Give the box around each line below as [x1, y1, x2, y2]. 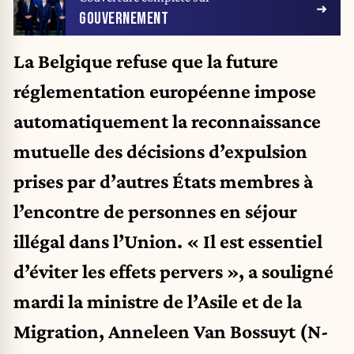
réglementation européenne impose [13, 80, 316, 103]
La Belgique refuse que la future [13, 50, 278, 73]
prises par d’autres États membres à [13, 170, 313, 193]
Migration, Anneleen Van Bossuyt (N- [13, 320, 329, 343]
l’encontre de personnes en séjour [13, 200, 297, 223]
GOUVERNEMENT [79, 9, 169, 29]
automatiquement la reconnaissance [13, 110, 321, 133]
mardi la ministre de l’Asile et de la [13, 290, 302, 313]
